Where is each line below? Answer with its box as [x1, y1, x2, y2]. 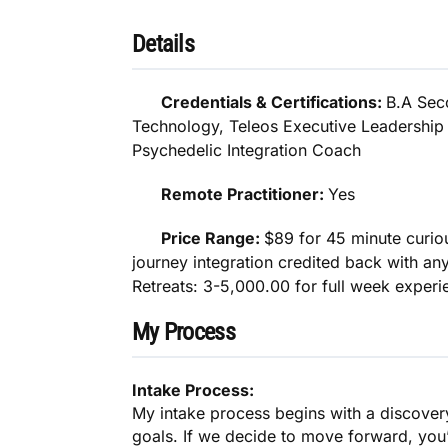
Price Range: [161, 228, 265, 249]
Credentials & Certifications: [161, 92, 387, 113]
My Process [132, 318, 235, 347]
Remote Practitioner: [161, 184, 329, 205]
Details [132, 30, 194, 59]
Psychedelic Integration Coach [132, 140, 361, 161]
